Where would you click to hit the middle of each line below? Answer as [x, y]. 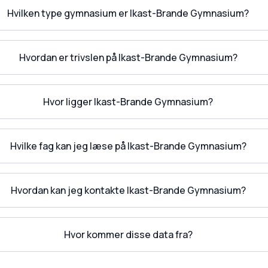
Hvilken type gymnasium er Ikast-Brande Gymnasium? [128, 13]
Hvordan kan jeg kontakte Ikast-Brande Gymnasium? [128, 190]
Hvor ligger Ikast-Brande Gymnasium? [128, 102]
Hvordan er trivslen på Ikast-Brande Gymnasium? [128, 57]
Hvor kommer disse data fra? [128, 234]
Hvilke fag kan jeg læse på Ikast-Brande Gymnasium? [128, 146]
